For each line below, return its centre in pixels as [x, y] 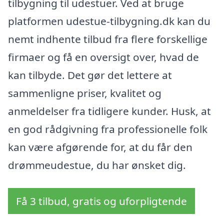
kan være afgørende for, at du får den [100, 147]
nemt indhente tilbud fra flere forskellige [108, 39]
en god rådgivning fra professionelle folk [108, 129]
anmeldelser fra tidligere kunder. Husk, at [109, 111]
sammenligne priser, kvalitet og [85, 93]
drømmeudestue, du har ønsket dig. [97, 165]
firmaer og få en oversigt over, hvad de [103, 57]
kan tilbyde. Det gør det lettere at [90, 75]
